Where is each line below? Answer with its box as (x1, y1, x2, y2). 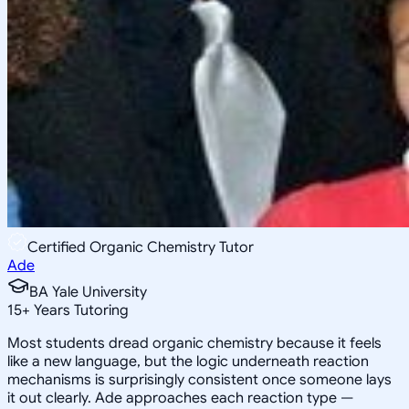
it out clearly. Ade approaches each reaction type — (7, 388, 353, 407)
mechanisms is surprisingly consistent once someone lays (7, 370, 392, 389)
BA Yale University (29, 282, 147, 301)
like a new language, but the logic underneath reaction (7, 351, 369, 371)
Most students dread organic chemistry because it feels (7, 333, 382, 352)
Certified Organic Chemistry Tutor (27, 237, 254, 257)
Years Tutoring (30, 300, 129, 320)
